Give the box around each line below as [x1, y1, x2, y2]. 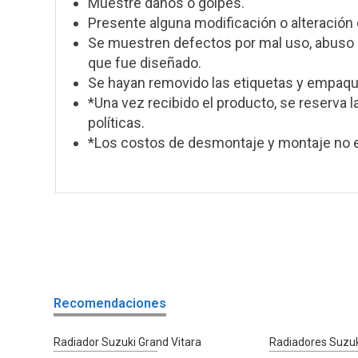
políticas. [88, 113, 145, 131]
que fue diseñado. [88, 54, 202, 71]
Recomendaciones [54, 295, 167, 311]
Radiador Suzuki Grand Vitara [54, 335, 202, 348]
